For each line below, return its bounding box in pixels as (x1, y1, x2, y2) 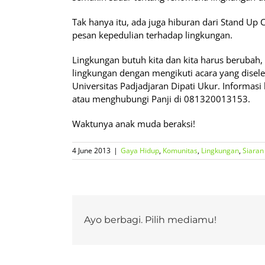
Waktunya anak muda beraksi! (72, 117, 195, 130)
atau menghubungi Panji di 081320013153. (72, 92, 250, 105)
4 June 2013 (72, 145, 111, 156)
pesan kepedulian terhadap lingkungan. (72, 28, 232, 41)
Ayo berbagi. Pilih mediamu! (84, 214, 216, 225)
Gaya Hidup (121, 145, 159, 156)
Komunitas (163, 145, 198, 156)
